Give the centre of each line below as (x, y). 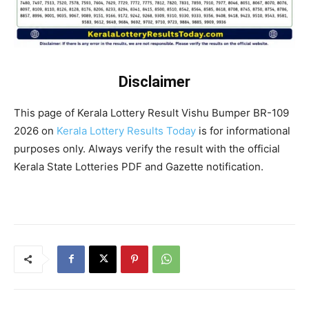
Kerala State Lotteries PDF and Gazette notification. (139, 166)
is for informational (243, 130)
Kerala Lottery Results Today (126, 130)
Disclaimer (154, 81)
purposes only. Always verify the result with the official (147, 148)
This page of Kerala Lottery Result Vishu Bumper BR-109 (151, 112)
